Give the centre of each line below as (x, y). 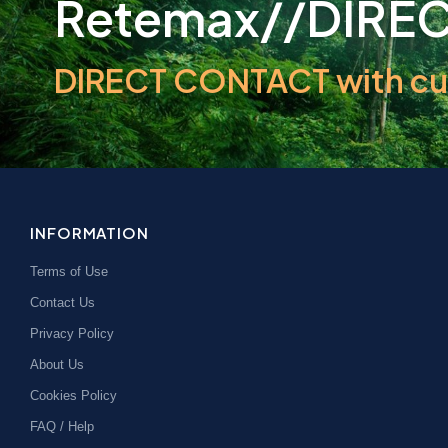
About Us (57, 364)
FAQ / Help (62, 426)
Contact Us (62, 302)
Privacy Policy (72, 333)
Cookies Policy (73, 395)
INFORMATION (89, 232)
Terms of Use (69, 271)
